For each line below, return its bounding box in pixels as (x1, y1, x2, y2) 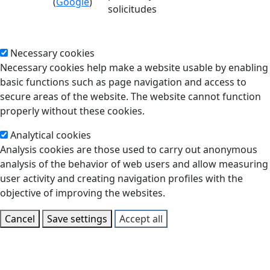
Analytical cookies (10, 128, 91, 142)
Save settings (47, 212, 107, 225)
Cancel (5, 212, 35, 225)
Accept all (119, 212, 163, 225)
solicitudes (108, 2, 157, 16)
